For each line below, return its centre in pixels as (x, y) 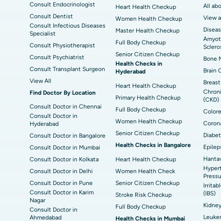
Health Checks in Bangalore (153, 145)
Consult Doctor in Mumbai (65, 147)
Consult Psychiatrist (57, 57)
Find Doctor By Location (63, 93)
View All (40, 81)
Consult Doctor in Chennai (66, 107)
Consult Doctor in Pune (61, 183)
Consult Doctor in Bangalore (68, 136)
